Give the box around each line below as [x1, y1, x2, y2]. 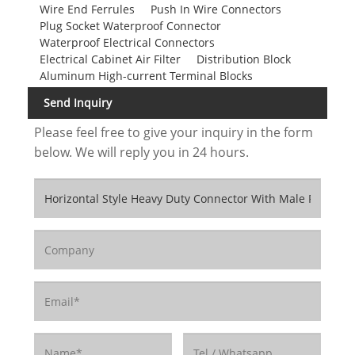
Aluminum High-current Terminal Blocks [39, 67, 253, 83]
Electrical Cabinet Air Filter [39, 51, 181, 67]
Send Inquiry [44, 94, 112, 110]
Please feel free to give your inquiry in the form [33, 124, 313, 142]
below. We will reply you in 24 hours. [33, 143, 249, 162]
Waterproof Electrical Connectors [39, 34, 215, 50]
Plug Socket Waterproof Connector [39, 17, 221, 33]
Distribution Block [196, 51, 291, 67]
